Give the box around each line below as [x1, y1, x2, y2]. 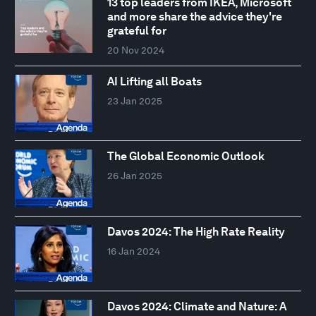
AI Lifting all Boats [107, 74, 202, 88]
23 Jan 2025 [107, 95, 162, 107]
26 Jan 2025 [107, 170, 162, 182]
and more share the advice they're [107, 9, 282, 23]
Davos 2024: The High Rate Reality [107, 224, 285, 238]
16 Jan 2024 [107, 245, 160, 257]
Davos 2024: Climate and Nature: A [107, 299, 286, 313]
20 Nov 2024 [107, 44, 164, 56]
